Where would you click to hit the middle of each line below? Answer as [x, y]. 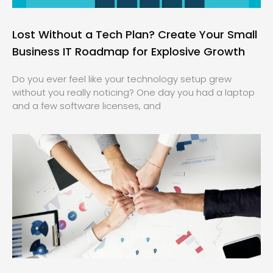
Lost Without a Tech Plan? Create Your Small [135, 34]
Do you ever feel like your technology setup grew [122, 79]
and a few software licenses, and [87, 105]
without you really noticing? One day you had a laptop [133, 92]
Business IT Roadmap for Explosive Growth [129, 51]
